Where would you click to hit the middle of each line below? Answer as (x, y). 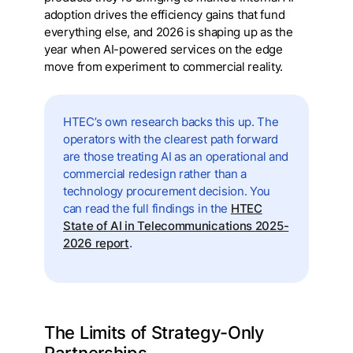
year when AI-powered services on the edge (163, 50)
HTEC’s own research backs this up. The (171, 123)
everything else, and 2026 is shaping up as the (169, 33)
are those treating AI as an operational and (176, 157)
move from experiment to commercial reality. (165, 67)
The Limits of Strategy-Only (154, 332)
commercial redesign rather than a (155, 175)
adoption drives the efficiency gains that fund (165, 15)
